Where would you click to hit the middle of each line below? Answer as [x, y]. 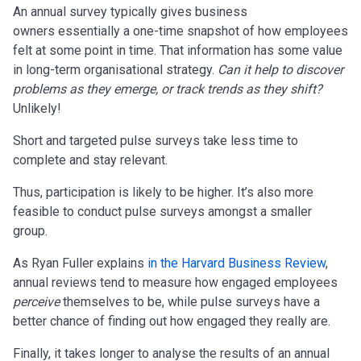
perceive [36, 301]
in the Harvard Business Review [237, 263]
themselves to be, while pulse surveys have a [190, 301]
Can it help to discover [280, 69]
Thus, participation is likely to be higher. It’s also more [163, 192]
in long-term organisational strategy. [115, 69]
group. [32, 230]
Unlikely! [39, 108]
